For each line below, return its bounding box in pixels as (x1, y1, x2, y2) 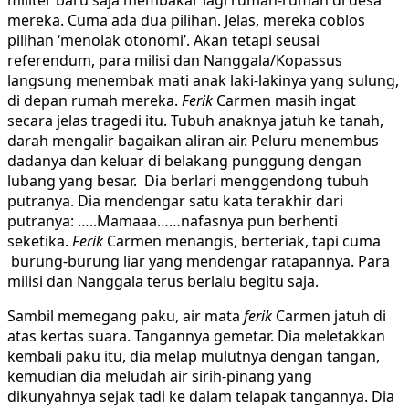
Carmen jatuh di (272, 306, 386, 327)
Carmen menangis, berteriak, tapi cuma (103, 231, 381, 252)
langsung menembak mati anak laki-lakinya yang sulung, (7, 70, 399, 91)
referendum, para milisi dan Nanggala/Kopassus (7, 50, 342, 71)
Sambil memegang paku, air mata (7, 306, 244, 327)
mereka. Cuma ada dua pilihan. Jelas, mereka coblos (7, 10, 365, 31)
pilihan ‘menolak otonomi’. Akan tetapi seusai (7, 30, 320, 51)
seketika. (7, 231, 72, 252)
